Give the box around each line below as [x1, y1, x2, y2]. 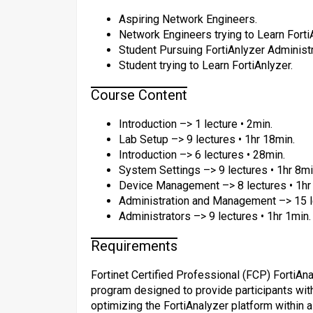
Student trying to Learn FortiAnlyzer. [119, 59, 293, 72]
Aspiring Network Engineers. [119, 13, 257, 26]
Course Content [91, 87, 187, 103]
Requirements [91, 238, 177, 254]
